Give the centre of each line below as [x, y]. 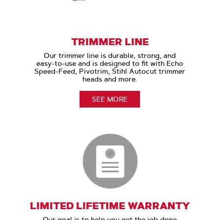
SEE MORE [110, 99]
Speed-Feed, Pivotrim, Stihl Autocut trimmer [110, 71]
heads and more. [110, 79]
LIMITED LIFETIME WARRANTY [110, 206]
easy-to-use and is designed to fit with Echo [110, 64]
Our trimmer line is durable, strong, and [110, 56]
